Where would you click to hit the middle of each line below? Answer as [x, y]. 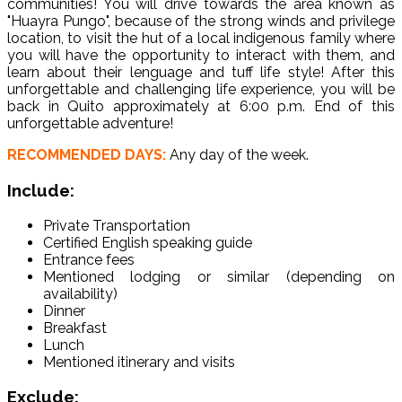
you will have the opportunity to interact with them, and [201, 56]
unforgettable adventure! [90, 124]
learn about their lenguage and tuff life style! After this [201, 73]
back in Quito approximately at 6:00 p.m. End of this [201, 107]
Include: [41, 190]
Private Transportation [117, 225]
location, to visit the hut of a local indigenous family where [201, 39]
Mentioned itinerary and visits [139, 362]
